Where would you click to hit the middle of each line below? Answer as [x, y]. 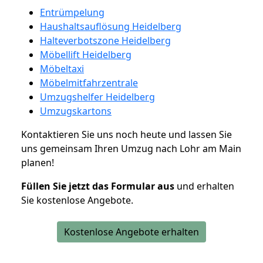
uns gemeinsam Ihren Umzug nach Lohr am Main [131, 148]
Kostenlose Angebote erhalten [131, 232]
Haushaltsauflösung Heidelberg [111, 26]
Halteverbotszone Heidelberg [105, 40]
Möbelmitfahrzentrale [89, 82]
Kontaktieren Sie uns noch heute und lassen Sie [127, 134]
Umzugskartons [76, 111]
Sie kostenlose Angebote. [77, 200]
